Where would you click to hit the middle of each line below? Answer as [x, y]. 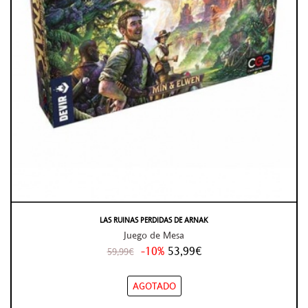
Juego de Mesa [154, 235]
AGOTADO [154, 286]
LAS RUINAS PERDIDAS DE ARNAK [154, 220]
